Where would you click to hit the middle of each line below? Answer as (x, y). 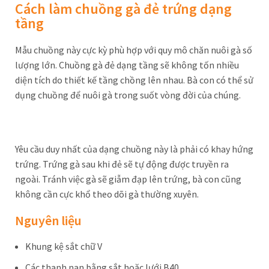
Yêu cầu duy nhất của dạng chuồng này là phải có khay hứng (134, 149)
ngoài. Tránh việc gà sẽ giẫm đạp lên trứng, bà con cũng (128, 179)
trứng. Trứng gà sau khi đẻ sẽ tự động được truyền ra (122, 164)
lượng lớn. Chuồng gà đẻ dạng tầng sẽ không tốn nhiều (127, 65)
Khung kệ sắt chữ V (64, 246)
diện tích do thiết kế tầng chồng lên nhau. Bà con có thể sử (134, 80)
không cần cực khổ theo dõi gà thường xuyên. (107, 194)
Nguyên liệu (48, 220)
